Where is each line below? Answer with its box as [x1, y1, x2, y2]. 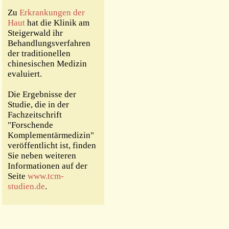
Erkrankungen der [19, 8, 85, 17]
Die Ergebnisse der [8, 89, 76, 99]
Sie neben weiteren [8, 151, 76, 161]
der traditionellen [8, 49, 71, 58]
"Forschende [8, 120, 53, 130]
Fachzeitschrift [8, 110, 62, 120]
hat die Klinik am [25, 18, 89, 28]
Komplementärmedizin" [8, 130, 94, 140]
